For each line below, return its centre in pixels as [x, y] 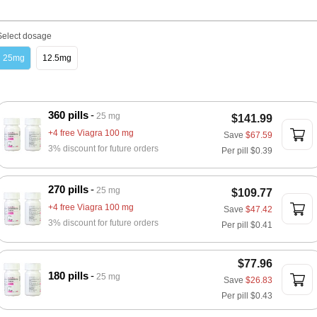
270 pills [68, 189]
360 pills [68, 115]
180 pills [68, 276]
